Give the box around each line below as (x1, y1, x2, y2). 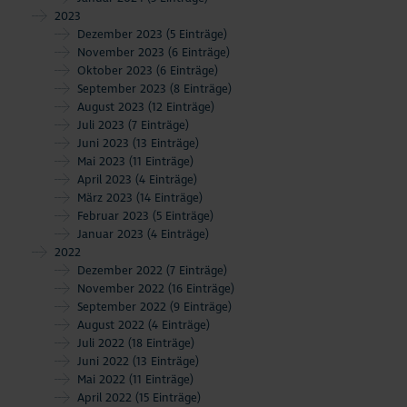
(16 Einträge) (168, 281, 234, 296)
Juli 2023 (77, 117, 128, 133)
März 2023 (77, 190, 136, 205)
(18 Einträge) (128, 335, 194, 351)
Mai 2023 (77, 154, 129, 169)
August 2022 (77, 317, 148, 333)
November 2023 (77, 45, 168, 60)
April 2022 (77, 390, 135, 405)
